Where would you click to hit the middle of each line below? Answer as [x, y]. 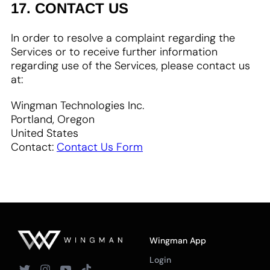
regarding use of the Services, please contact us [130, 66]
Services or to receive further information [114, 52]
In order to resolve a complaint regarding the [123, 38]
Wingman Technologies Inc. [77, 105]
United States [45, 133]
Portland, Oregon [53, 119]
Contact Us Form [100, 147]
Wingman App [178, 240]
